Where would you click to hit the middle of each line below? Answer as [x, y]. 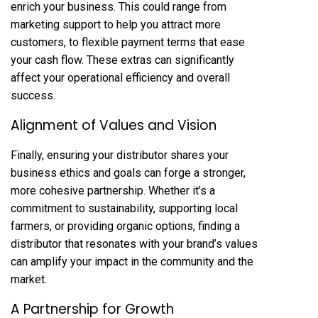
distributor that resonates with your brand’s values [134, 244]
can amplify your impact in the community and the [132, 262]
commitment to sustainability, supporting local [124, 208]
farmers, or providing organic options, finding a [125, 226]
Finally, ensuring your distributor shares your [120, 155]
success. [33, 95]
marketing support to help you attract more [116, 24]
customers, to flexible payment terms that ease [128, 42]
